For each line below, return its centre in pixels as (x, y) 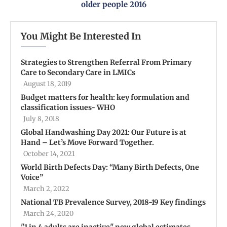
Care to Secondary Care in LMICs (78, 73)
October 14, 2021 (49, 154)
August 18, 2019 (47, 84)
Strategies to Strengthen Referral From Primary (106, 63)
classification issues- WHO (68, 108)
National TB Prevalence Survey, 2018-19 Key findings (113, 202)
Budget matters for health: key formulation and (105, 98)
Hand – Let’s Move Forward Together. (87, 143)
